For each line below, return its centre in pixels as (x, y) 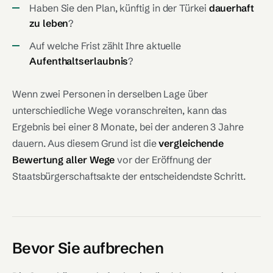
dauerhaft (231, 8)
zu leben (49, 23)
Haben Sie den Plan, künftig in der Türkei (119, 8)
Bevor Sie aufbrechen (88, 248)
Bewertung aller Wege (64, 160)
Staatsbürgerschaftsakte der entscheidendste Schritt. (129, 176)
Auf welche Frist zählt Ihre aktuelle (105, 46)
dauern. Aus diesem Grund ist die (86, 143)
